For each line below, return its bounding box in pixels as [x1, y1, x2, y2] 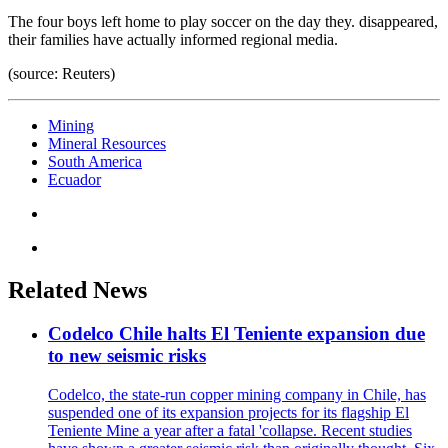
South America [48, 152, 142, 170]
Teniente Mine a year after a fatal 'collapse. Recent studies [48, 422, 412, 440]
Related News [8, 276, 147, 303]
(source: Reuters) [8, 64, 115, 82]
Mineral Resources [48, 134, 166, 152]
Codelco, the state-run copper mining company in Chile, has [48, 386, 426, 404]
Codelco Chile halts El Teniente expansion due [48, 323, 425, 345]
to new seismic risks [48, 345, 206, 367]
